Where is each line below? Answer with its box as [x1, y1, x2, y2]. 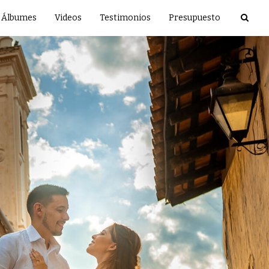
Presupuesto [169, 13, 220, 23]
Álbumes [1, 13, 37, 23]
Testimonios [100, 13, 151, 23]
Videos [55, 13, 82, 23]
